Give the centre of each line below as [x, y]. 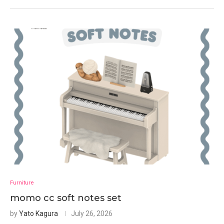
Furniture [22, 183]
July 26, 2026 [92, 213]
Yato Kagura [38, 213]
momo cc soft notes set [66, 198]
